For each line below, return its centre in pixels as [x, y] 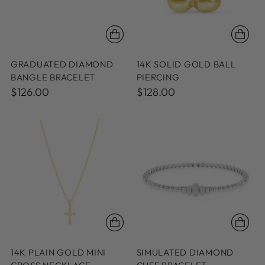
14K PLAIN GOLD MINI [59, 252]
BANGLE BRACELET [53, 77]
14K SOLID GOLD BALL [186, 64]
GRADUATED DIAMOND [62, 64]
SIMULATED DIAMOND [185, 252]
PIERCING [158, 77]
